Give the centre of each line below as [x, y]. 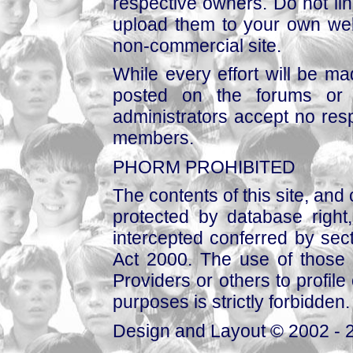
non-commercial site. [197, 45]
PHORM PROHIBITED [204, 167]
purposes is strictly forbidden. [231, 302]
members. [153, 138]
